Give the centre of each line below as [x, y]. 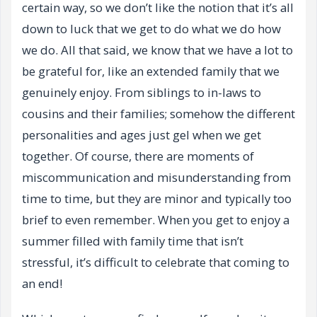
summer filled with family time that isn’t [133, 241]
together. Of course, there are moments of [138, 156]
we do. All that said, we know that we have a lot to [157, 50]
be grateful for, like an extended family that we [151, 71]
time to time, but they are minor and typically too [157, 198]
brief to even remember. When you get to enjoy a [156, 219]
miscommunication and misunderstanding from [156, 177]
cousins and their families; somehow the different [158, 113]
